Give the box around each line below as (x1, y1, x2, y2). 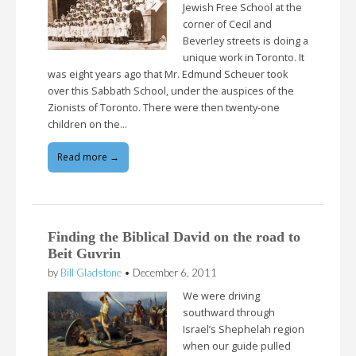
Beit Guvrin (48, 246, 121, 262)
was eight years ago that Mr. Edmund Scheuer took (48, 67, 288, 81)
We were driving (183, 289, 260, 304)
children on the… (48, 117, 127, 131)
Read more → (57, 150, 119, 164)
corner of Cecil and (183, 17, 272, 31)
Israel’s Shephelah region (183, 323, 304, 337)
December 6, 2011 (133, 266, 217, 280)
